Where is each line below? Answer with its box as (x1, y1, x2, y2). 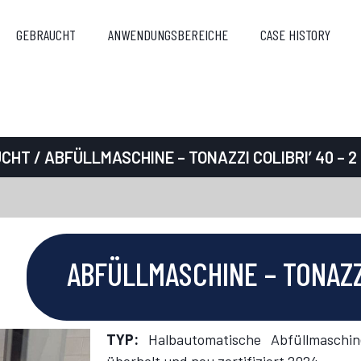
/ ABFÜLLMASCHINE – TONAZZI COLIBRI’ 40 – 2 (30, 147, 357, 167)
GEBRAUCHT (15, 25, 76, 44)
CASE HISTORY (259, 25, 330, 44)
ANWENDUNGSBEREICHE (107, 25, 228, 44)
